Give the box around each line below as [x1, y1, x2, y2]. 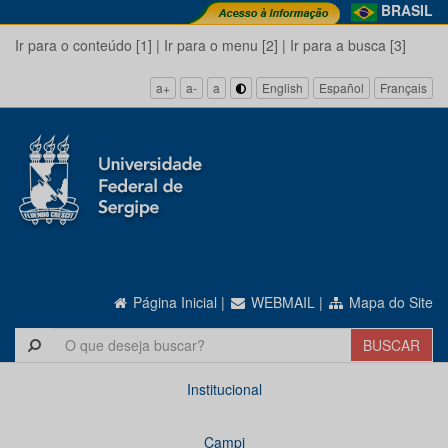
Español [319, 79, 364, 97]
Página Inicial [129, 292, 217, 312]
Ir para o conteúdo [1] [15, 35, 152, 55]
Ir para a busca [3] [290, 35, 406, 55]
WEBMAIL [247, 292, 315, 312]
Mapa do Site [345, 292, 433, 312]
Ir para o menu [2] [164, 35, 278, 55]
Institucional [186, 379, 262, 399]
